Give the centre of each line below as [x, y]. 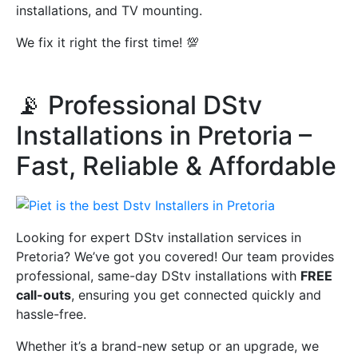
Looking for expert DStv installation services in [159, 237]
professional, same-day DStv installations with [158, 275]
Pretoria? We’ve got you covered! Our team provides [175, 256]
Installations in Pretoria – [164, 135]
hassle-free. [51, 314]
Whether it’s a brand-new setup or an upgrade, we [167, 346]
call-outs [44, 294]
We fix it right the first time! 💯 [107, 42]
